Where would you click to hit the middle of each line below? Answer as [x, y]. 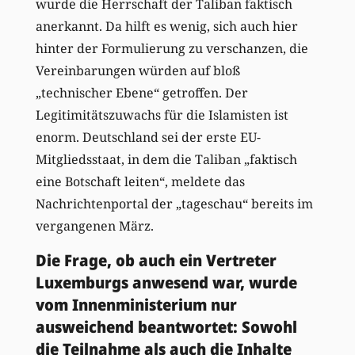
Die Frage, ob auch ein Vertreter [156, 260]
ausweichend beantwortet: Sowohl [166, 326]
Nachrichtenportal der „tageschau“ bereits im [174, 203]
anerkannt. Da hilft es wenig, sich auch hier [166, 26]
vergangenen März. [94, 225]
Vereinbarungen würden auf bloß [137, 70]
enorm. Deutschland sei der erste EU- [148, 137]
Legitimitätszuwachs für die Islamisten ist [162, 115]
